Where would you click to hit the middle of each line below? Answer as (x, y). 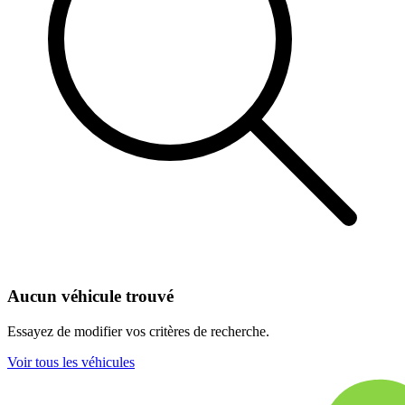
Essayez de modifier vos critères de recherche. (138, 332)
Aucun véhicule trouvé (90, 297)
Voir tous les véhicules (71, 363)
